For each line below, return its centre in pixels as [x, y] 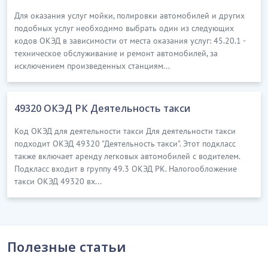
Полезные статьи [67, 246]
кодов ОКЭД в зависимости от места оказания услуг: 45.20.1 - [130, 41]
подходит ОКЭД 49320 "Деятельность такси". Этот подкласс [125, 144]
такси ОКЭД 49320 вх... [58, 182]
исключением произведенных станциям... [92, 66]
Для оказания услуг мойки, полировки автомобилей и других [130, 16]
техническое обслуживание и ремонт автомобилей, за [116, 54]
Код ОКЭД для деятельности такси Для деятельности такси [125, 131]
